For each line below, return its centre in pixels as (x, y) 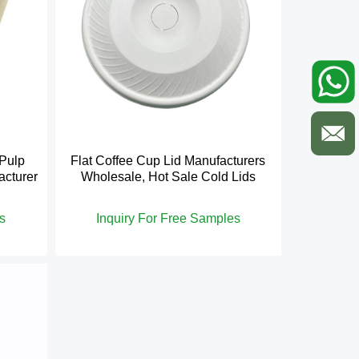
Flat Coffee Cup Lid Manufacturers (168, 160)
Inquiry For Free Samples (168, 218)
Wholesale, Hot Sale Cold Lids (168, 176)
